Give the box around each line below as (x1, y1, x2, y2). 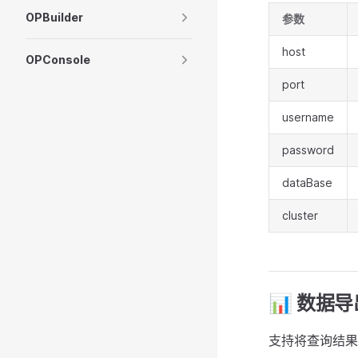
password (282, 143, 334, 157)
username (282, 110, 334, 124)
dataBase (282, 176, 332, 189)
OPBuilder (26, 10, 83, 24)
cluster (282, 209, 318, 222)
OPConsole (26, 53, 90, 66)
